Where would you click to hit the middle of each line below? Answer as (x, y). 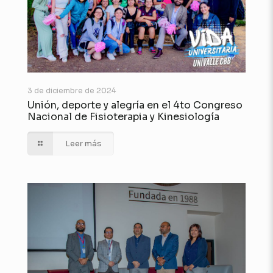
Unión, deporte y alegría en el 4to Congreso (135, 105)
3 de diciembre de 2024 (72, 91)
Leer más (84, 144)
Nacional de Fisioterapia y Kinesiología (123, 117)
